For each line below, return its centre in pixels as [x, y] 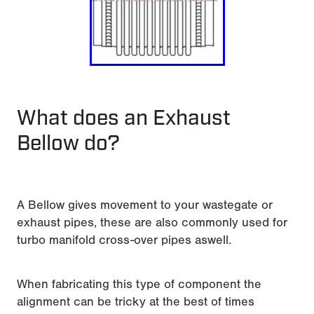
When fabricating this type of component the [139, 284]
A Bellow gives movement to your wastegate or [145, 205]
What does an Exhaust [124, 118]
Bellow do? [68, 143]
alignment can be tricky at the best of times [136, 301]
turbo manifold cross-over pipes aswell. [124, 240]
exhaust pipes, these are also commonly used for [152, 222]
